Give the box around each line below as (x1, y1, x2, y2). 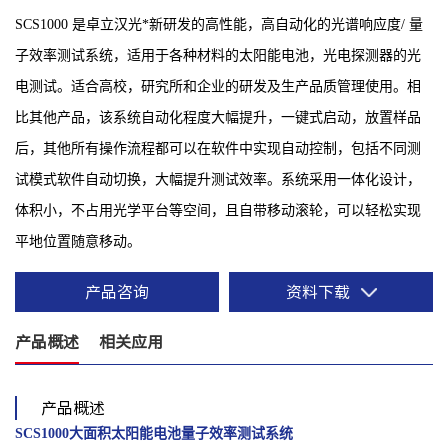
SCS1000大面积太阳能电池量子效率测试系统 (15, 426, 293, 442)
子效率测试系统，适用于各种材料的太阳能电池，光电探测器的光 (15, 48, 421, 64)
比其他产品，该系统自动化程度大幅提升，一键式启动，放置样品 (15, 110, 421, 126)
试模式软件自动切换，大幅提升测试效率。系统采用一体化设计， (15, 172, 421, 188)
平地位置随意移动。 (15, 234, 141, 250)
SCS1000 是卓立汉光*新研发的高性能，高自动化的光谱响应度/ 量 (15, 17, 423, 33)
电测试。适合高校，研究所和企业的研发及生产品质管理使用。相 (15, 79, 421, 95)
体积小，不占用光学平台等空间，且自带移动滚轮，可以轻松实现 (15, 203, 421, 219)
